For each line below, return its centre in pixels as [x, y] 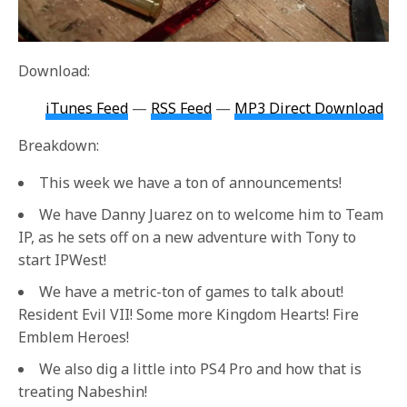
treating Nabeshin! [83, 392]
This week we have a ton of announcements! [190, 183]
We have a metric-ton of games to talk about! [191, 292]
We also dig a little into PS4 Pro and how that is [200, 369]
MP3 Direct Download [309, 108]
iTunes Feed [87, 108]
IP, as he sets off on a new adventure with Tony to [187, 237]
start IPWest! [62, 260]
